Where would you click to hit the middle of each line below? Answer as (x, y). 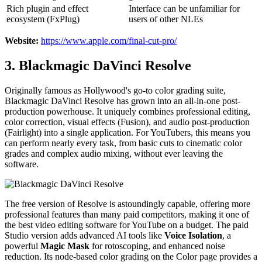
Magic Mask (65, 246)
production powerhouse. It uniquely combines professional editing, (127, 112)
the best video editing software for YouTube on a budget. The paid (127, 225)
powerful (23, 246)
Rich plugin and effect (47, 9)
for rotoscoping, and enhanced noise (157, 246)
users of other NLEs (166, 19)
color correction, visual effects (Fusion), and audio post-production (127, 122)
